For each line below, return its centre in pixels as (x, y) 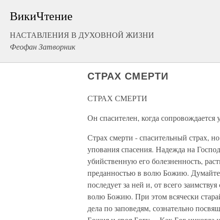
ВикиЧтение (41, 16)
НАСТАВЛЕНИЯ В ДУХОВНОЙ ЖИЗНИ (82, 35)
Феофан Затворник (42, 46)
